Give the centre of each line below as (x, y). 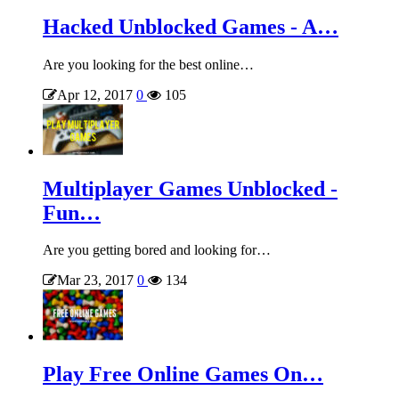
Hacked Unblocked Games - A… (191, 26)
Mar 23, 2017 (95, 281)
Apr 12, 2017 (95, 94)
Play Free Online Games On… (183, 375)
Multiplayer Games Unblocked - (190, 188)
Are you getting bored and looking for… (157, 250)
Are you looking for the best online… (148, 64)
